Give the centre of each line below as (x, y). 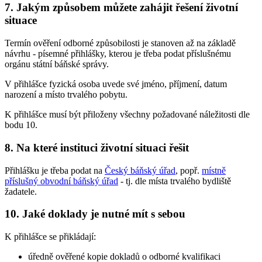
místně (214, 170)
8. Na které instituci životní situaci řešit (97, 147)
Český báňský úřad (140, 170)
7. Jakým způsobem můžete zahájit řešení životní (121, 8)
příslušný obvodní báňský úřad (61, 181)
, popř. (189, 170)
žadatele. (21, 191)
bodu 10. (21, 125)
